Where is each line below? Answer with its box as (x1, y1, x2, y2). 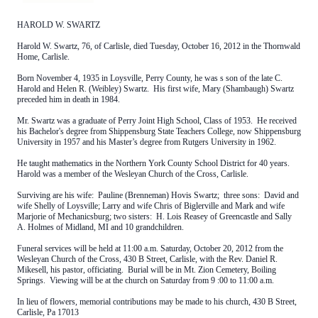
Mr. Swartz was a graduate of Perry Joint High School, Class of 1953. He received (17, 116, 297, 126)
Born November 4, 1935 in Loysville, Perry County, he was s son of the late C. (17, 73, 283, 83)
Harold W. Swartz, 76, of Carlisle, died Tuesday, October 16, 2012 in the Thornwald (17, 41, 300, 51)
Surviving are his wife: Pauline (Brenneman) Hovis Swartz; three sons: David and (17, 190, 299, 200)
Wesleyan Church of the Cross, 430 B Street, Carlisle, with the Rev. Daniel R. (17, 254, 278, 264)
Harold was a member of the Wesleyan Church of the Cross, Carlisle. (17, 169, 248, 179)
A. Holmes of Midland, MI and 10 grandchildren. (17, 222, 184, 232)
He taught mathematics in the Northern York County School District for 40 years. (17, 158, 292, 168)
